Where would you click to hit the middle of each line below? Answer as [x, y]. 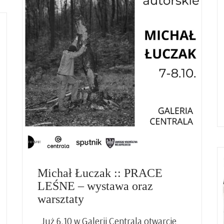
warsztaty [61, 199]
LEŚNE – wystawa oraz [95, 186]
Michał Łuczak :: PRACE [100, 173]
